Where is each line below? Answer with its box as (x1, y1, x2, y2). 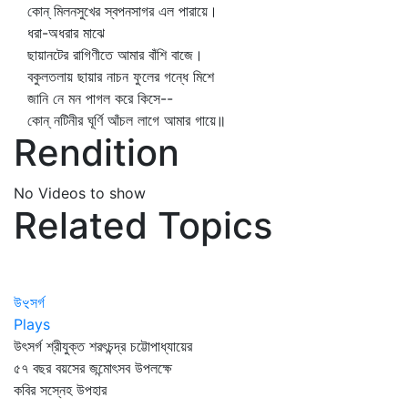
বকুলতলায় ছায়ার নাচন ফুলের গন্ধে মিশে (27, 67, 214, 86)
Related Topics (14, 203, 272, 248)
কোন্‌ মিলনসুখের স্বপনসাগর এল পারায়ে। (27, 2, 218, 20)
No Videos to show (14, 184, 146, 202)
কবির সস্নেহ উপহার (14, 381, 107, 399)
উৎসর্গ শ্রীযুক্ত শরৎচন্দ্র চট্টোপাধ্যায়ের (14, 337, 192, 355)
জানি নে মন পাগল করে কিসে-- (27, 89, 173, 107)
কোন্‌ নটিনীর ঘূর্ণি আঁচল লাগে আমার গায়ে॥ (27, 111, 226, 129)
